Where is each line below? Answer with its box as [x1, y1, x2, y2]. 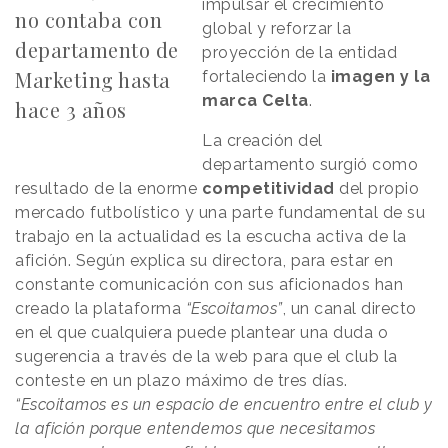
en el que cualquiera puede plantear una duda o [15, 323, 388, 343]
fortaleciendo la [202, 67, 331, 87]
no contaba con [15, 6, 162, 34]
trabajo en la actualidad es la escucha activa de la [15, 227, 407, 247]
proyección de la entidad [202, 43, 398, 63]
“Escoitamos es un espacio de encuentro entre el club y [15, 395, 432, 415]
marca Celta [202, 91, 309, 111]
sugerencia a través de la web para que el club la [15, 347, 398, 367]
